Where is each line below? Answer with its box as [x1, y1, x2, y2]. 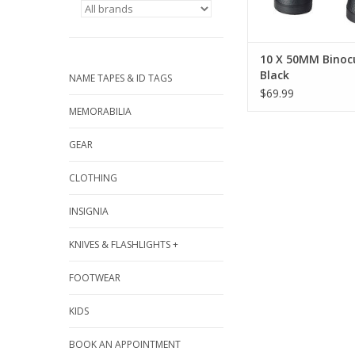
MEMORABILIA [69, 105, 132, 118]
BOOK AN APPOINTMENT [69, 338, 181, 351]
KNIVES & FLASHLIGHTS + [69, 238, 178, 251]
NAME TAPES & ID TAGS [69, 71, 172, 85]
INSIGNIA [69, 204, 109, 218]
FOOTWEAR [69, 271, 120, 284]
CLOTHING [69, 171, 117, 185]
